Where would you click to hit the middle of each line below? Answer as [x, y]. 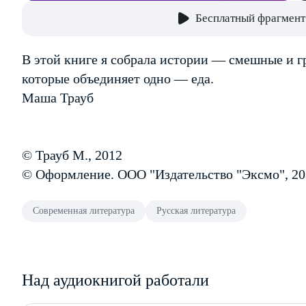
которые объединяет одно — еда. [118, 79]
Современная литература [84, 211]
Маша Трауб [58, 98]
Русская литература [196, 211]
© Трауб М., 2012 [72, 155]
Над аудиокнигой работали [115, 280]
